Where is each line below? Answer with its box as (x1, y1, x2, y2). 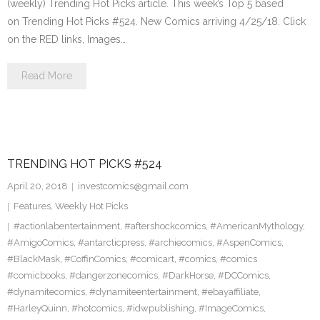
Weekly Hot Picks (55, 201, 128, 211)
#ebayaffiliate (201, 286, 259, 297)
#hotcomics (71, 303, 122, 314)
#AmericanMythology (210, 221, 303, 231)
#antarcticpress (78, 237, 144, 248)
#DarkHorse (162, 270, 214, 281)
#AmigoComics (7, 237, 74, 248)
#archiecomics (149, 237, 212, 248)
